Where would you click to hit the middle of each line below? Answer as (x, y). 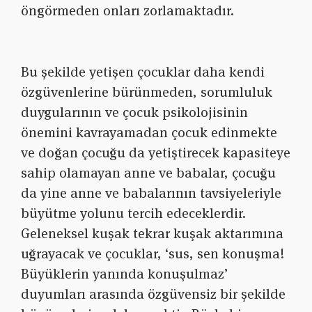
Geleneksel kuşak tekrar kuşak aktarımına (152, 234)
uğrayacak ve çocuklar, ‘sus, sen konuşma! (153, 254)
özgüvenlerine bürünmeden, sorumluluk (147, 92)
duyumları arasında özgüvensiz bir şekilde (153, 294)
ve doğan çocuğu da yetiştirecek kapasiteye (156, 153)
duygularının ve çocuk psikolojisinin (134, 112)
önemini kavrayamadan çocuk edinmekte (149, 133)
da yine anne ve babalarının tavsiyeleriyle (151, 193)
